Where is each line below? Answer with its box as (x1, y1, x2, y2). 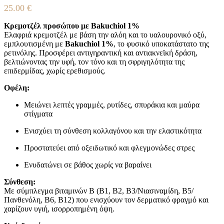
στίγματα (24, 109, 52, 118)
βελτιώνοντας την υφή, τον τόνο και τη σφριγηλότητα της (4, 57, 184, 66)
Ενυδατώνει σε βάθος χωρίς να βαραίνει (24, 160, 151, 169)
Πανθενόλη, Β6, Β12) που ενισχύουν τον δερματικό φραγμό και (4, 195, 208, 204)
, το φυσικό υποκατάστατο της (113, 39, 209, 48)
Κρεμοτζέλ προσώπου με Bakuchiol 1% (4, 21, 139, 30)
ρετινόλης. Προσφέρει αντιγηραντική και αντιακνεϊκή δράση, (4, 48, 197, 57)
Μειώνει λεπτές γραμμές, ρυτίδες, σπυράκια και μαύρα (24, 100, 199, 109)
